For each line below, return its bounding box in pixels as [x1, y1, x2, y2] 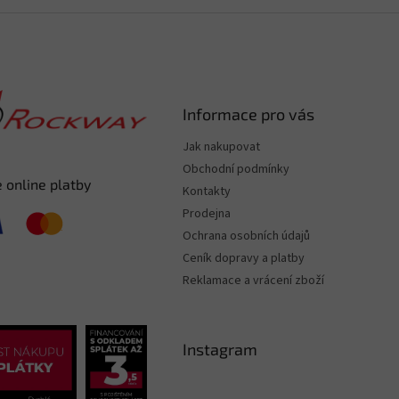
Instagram [183, 339, 257, 359]
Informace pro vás [183, 104, 314, 124]
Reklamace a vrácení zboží [183, 272, 324, 289]
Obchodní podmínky [183, 160, 289, 178]
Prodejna [183, 205, 231, 223]
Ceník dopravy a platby [183, 249, 305, 267]
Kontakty [183, 183, 231, 200]
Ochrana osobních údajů [183, 227, 310, 245]
